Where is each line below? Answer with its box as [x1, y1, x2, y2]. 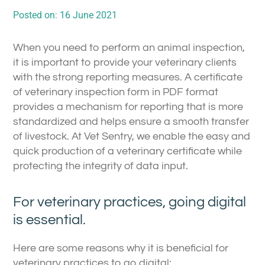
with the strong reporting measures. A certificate [13, 71, 243, 83]
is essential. [13, 212, 86, 228]
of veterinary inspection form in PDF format [13, 86, 218, 98]
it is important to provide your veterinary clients [13, 56, 237, 68]
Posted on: [13, 9, 60, 21]
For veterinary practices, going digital [13, 195, 246, 210]
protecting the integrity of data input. [13, 160, 188, 172]
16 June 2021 [60, 9, 117, 21]
